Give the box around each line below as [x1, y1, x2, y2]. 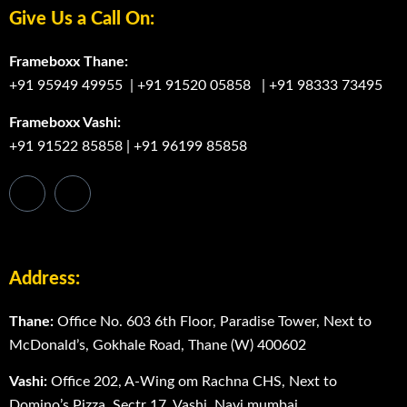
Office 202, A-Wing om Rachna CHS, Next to [51, 374, 337, 390]
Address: [9, 270, 80, 289]
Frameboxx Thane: [9, 55, 128, 70]
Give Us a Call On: [9, 10, 154, 29]
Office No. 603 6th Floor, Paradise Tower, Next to [57, 314, 372, 330]
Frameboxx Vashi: [9, 114, 121, 130]
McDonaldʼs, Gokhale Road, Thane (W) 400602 [9, 338, 306, 353]
